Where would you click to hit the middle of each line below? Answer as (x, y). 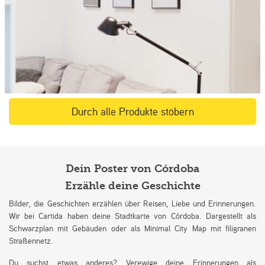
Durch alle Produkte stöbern (132, 111)
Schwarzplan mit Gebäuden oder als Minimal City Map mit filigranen (132, 228)
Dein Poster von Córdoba (132, 169)
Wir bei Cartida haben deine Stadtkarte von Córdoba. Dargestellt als (132, 215)
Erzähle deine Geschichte (132, 186)
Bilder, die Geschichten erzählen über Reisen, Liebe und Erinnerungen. (132, 203)
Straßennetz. (31, 240)
